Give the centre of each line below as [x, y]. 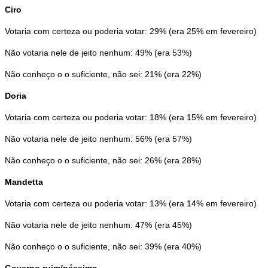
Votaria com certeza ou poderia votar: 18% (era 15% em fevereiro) [131, 118]
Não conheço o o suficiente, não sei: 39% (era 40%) [103, 247]
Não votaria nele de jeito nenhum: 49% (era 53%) [98, 53]
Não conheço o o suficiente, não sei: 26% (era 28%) [103, 161]
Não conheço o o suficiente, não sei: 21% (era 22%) [103, 74]
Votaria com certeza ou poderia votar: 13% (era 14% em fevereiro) [131, 204]
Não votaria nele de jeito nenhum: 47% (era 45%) [98, 225]
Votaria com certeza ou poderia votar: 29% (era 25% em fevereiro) [131, 31]
